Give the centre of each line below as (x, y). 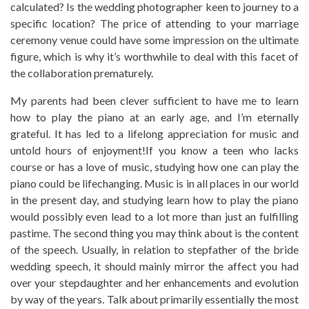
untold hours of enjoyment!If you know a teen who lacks (154, 150)
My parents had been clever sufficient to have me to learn (154, 100)
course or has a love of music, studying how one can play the (154, 167)
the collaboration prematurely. (82, 73)
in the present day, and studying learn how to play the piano (154, 200)
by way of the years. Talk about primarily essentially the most (154, 299)
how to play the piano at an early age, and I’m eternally (154, 117)
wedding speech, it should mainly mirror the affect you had (154, 266)
